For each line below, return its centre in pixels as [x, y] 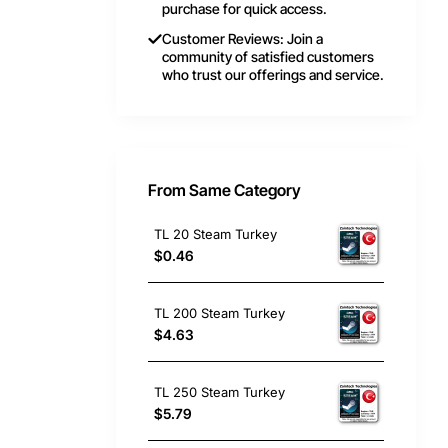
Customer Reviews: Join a [242, 38]
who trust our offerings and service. [273, 74]
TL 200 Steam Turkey [219, 312]
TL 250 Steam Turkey [219, 391]
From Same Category [224, 190]
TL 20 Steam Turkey [215, 233]
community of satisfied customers [268, 56]
